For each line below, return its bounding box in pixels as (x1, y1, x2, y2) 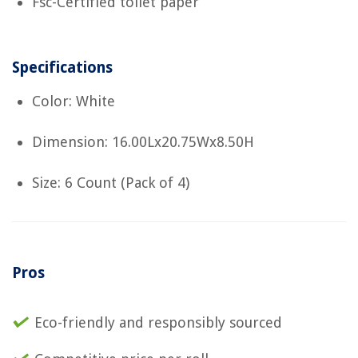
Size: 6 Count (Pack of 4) (32, 173, 189, 191)
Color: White (32, 92, 115, 109)
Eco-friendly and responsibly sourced (34, 313, 282, 331)
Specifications (12, 58, 113, 77)
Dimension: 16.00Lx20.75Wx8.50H (32, 133, 254, 150)
